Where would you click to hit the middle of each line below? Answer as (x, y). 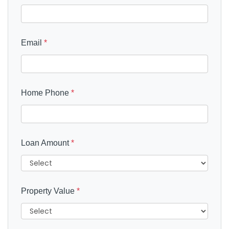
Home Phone (46, 93)
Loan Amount (46, 143)
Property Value (49, 191)
